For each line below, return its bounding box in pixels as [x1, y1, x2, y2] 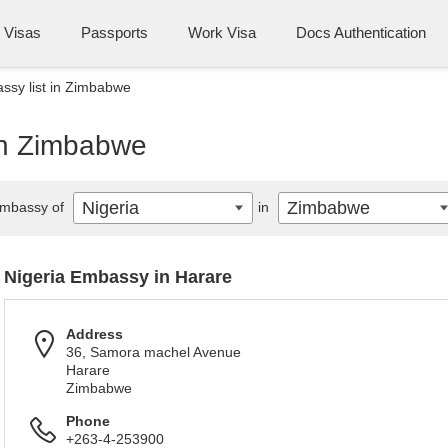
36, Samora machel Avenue [66, 344, 241, 360]
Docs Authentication [296, 24, 426, 41]
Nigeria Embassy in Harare [4, 267, 232, 287]
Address [66, 326, 123, 342]
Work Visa [188, 24, 256, 41]
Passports [81, 24, 148, 41]
